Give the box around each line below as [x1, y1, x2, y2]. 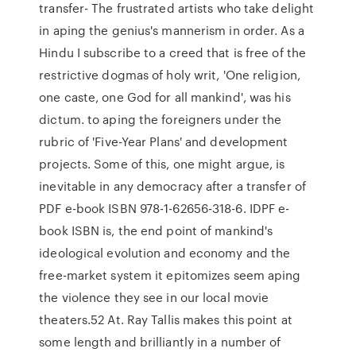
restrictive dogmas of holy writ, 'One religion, [39, 66, 300, 83]
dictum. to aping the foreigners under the [39, 110, 282, 128]
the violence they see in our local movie [39, 288, 269, 306]
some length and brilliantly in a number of [39, 333, 281, 350]
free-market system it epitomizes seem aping [39, 266, 301, 284]
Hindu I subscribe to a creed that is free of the [39, 44, 307, 61]
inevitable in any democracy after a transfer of [39, 177, 310, 195]
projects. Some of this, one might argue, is [39, 155, 285, 172]
